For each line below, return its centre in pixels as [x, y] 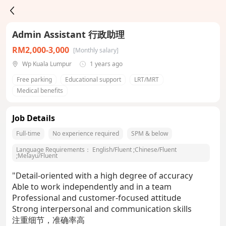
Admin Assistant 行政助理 [68, 34]
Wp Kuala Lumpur [47, 64]
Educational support [93, 79]
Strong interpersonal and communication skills [102, 209]
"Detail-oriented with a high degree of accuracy [102, 176]
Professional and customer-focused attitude [97, 198]
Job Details [34, 118]
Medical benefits [40, 91]
